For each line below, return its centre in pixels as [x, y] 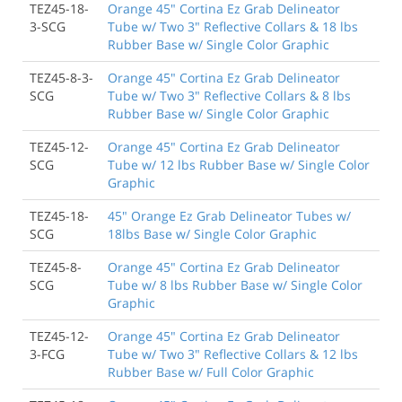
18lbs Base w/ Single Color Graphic [212, 233]
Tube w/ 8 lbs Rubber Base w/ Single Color [235, 284]
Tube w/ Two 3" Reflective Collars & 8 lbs [229, 95]
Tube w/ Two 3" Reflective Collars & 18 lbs [233, 26]
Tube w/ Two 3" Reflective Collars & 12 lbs [233, 354]
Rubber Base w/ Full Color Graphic [211, 371]
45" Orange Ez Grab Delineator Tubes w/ [229, 215]
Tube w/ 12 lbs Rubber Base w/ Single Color [239, 164]
